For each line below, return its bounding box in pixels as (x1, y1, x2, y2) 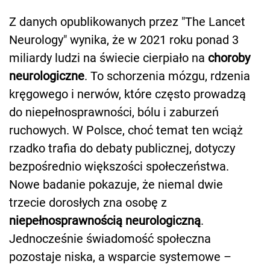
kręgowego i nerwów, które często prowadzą (9, 86, 246, 101)
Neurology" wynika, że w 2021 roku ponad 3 (9, 32, 239, 47)
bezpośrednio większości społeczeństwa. (9, 159, 229, 174)
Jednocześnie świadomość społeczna (9, 231, 211, 246)
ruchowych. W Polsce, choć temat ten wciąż (9, 122, 243, 137)
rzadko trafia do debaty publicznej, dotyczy (9, 140, 235, 155)
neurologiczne (9, 68, 84, 83)
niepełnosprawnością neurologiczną (9, 213, 201, 228)
